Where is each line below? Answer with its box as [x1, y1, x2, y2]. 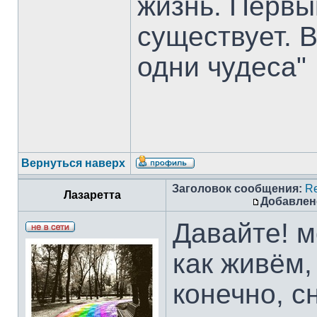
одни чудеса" [137, 51, 306, 82]
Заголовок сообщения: [172, 183, 302, 195]
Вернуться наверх [21, 157, 125, 169]
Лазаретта [63, 189, 121, 201]
